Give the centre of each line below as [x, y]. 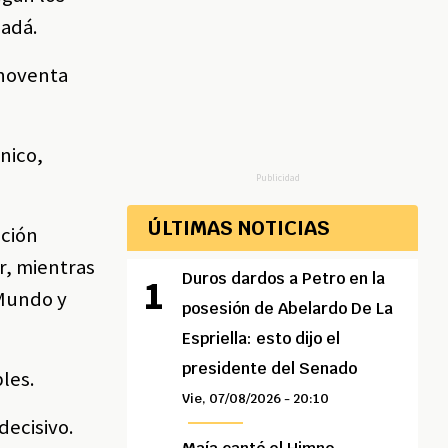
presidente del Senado [270, 369]
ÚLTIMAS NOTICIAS [238, 228]
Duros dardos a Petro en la [284, 279]
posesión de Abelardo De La [288, 309]
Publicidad [277, 178]
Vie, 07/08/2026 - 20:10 [256, 399]
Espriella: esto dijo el [261, 339]
